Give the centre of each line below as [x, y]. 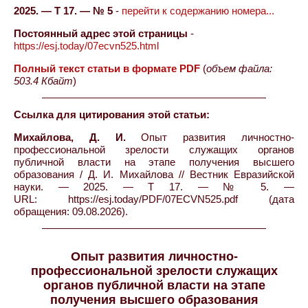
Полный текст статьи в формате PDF [107, 68]
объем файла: [239, 68]
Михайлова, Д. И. [70, 137]
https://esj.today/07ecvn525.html [86, 46]
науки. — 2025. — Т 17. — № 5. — [154, 187]
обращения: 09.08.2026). [71, 211]
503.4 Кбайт [43, 81]
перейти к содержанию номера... [198, 11]
